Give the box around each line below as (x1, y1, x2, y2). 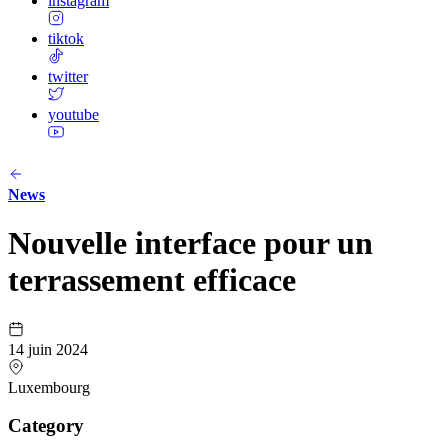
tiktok (48, 30, 84, 48)
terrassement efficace (8, 262, 296, 299)
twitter (48, 68, 88, 86)
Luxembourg (8, 378, 90, 396)
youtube (48, 106, 99, 124)
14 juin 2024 (8, 340, 88, 358)
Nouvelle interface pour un (8, 225, 373, 262)
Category (8, 415, 84, 437)
